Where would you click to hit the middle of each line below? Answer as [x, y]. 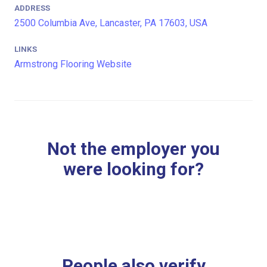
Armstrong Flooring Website [73, 64]
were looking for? [133, 170]
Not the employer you [133, 149]
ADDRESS [32, 8]
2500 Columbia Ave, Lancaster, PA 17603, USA [111, 23]
